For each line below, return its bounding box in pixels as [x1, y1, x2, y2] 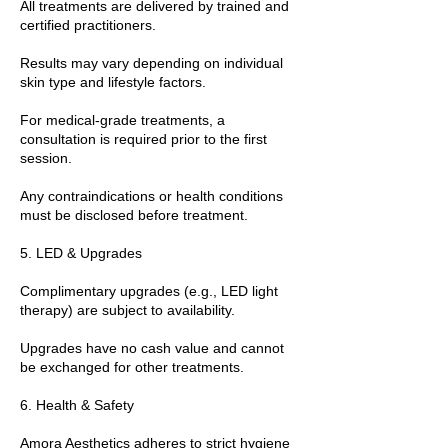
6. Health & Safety [20, 396, 134, 413]
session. [20, 149, 72, 166]
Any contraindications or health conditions [20, 187, 283, 204]
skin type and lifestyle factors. [20, 73, 206, 90]
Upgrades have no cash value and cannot [20, 339, 284, 356]
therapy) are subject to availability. [20, 301, 235, 318]
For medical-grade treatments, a [20, 111, 225, 128]
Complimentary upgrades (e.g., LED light [20, 282, 278, 299]
